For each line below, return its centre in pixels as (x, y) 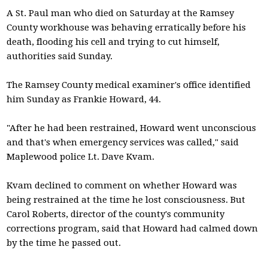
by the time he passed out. (64, 243)
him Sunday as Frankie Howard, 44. (84, 99)
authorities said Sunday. (60, 56)
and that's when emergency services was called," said (123, 142)
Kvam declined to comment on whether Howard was (122, 185)
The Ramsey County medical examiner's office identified (129, 85)
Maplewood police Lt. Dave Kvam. (81, 157)
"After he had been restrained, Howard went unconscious (132, 128)
